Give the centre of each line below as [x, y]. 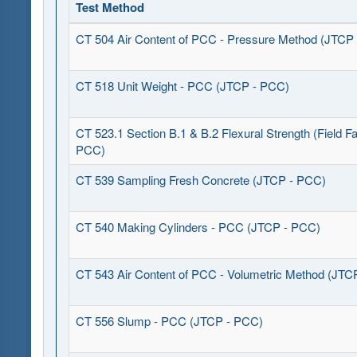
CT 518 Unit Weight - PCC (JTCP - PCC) [182, 86]
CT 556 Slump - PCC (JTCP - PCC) [169, 321]
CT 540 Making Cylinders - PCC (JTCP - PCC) [198, 227]
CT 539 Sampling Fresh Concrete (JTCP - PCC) [201, 180]
